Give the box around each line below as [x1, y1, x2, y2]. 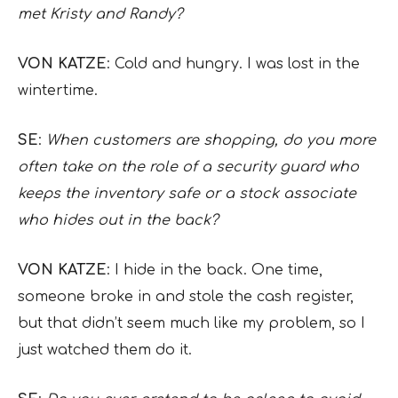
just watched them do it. [18, 342, 192, 358]
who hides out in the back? [18, 212, 219, 228]
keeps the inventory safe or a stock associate [18, 186, 356, 202]
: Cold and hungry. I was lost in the [107, 56, 360, 72]
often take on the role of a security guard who [18, 159, 359, 175]
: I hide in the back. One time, [107, 262, 322, 278]
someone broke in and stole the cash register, [18, 289, 354, 305]
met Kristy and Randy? [18, 6, 183, 22]
